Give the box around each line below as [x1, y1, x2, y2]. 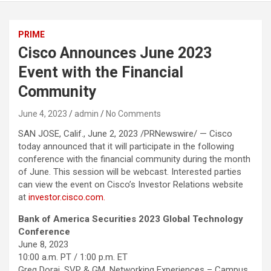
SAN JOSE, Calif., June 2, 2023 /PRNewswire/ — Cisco [18, 128, 232, 140]
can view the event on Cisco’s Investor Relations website [18, 179, 243, 191]
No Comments [106, 109, 161, 119]
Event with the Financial [18, 64, 183, 82]
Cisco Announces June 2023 [18, 44, 212, 62]
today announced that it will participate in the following [18, 141, 234, 152]
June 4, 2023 [18, 109, 67, 119]
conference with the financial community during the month [18, 154, 250, 165]
